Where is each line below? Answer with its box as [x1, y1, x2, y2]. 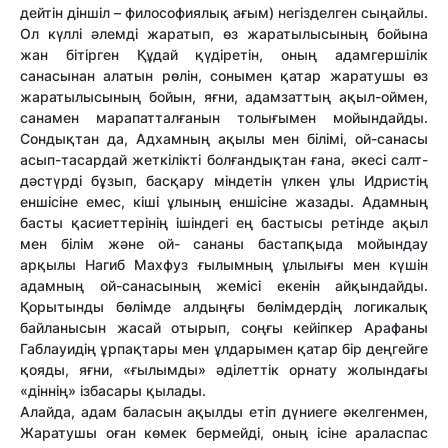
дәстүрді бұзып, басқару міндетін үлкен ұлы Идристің [20, 172, 428, 190]
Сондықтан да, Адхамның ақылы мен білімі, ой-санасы [20, 130, 428, 148]
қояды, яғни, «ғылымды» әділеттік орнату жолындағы [20, 361, 428, 379]
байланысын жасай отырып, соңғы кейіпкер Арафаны [20, 319, 428, 337]
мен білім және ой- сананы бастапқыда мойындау [20, 235, 428, 253]
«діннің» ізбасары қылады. [20, 382, 206, 400]
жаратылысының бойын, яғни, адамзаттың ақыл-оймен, [20, 88, 428, 106]
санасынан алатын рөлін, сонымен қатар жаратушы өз [20, 67, 428, 85]
